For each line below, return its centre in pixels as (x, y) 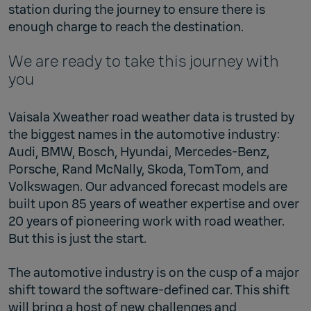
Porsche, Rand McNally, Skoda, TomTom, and (138, 170)
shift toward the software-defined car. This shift (149, 291)
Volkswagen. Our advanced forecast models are (148, 187)
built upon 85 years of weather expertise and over (154, 204)
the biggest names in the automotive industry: (144, 135)
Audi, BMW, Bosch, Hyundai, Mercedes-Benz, (139, 152)
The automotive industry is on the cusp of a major (154, 273)
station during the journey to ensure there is (137, 10)
